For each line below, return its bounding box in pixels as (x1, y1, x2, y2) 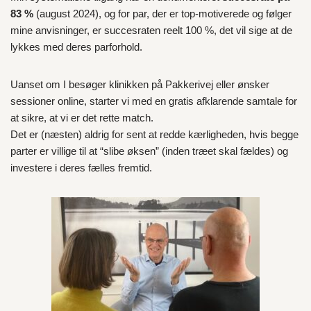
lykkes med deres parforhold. (10, 41, 142, 53)
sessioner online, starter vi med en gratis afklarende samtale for (10, 95, 297, 107)
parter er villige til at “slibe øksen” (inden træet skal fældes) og (10, 145, 288, 157)
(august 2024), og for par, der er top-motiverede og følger (33, 8, 292, 19)
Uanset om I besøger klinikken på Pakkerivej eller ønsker (10, 78, 269, 90)
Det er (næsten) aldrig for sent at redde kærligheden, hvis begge (10, 128, 299, 140)
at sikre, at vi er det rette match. (10, 112, 153, 124)
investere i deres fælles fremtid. (10, 162, 152, 174)
